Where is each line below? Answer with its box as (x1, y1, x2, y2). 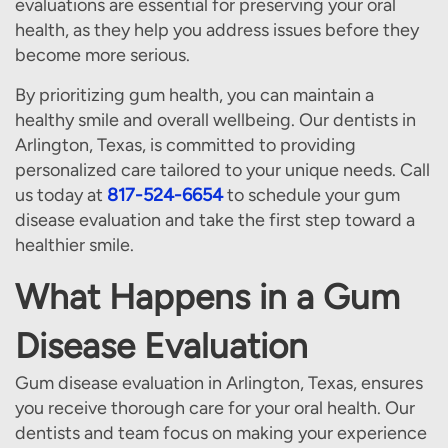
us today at (15, 184, 107, 206)
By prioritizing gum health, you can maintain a (15, 84, 374, 106)
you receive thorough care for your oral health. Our (15, 397, 415, 419)
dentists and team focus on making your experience (15, 422, 427, 444)
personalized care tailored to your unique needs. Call (15, 159, 430, 181)
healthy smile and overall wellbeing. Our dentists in (15, 109, 416, 131)
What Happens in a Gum (15, 276, 400, 318)
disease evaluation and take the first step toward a (15, 209, 415, 231)
